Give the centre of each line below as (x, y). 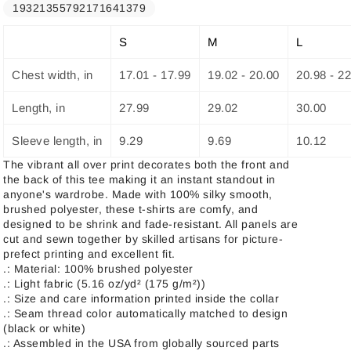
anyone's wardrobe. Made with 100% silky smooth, (138, 194)
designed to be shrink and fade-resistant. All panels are (151, 224)
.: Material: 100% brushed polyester (98, 268)
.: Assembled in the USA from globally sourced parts (141, 343)
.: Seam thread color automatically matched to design (146, 313)
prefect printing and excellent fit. (89, 253)
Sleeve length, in (57, 140)
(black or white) (45, 328)
